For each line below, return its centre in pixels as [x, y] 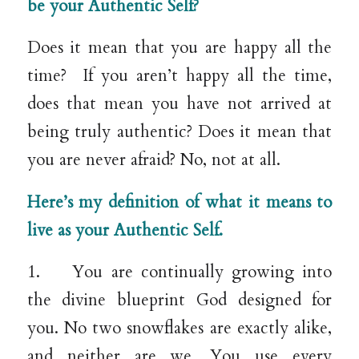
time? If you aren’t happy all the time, [179, 77]
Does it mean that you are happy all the [179, 48]
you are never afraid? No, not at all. [153, 161]
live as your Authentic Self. [125, 230]
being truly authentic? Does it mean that [179, 133]
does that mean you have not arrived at [179, 105]
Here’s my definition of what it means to [179, 202]
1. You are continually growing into [179, 273]
